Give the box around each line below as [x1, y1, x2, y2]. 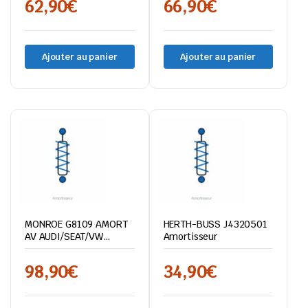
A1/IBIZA [25, 243, 64, 255]
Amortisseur [163, 230, 217, 243]
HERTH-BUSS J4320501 [163, 218, 267, 230]
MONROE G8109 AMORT [25, 218, 128, 230]
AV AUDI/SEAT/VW [25, 230, 103, 243]
